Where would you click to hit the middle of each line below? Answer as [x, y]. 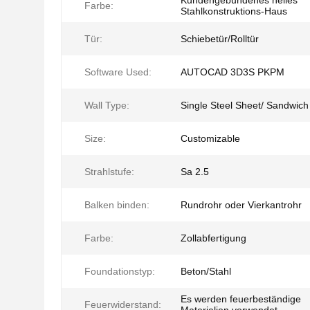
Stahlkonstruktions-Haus [234, 11]
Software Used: [118, 72]
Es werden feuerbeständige [241, 299]
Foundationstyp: [120, 271]
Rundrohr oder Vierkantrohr [241, 205]
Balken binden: [117, 205]
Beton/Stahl [206, 271]
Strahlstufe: [109, 172]
